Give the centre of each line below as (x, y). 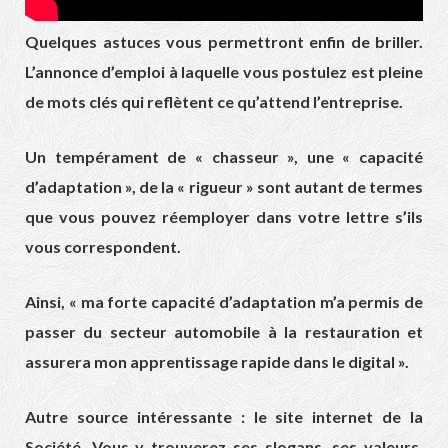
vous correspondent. (103, 247)
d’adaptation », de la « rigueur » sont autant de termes (224, 187)
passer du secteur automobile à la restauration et (224, 332)
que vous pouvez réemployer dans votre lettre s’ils (224, 217)
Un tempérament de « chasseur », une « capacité (224, 157)
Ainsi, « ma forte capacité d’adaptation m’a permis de (224, 302)
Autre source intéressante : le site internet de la (224, 417)
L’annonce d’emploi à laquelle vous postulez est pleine (224, 72)
